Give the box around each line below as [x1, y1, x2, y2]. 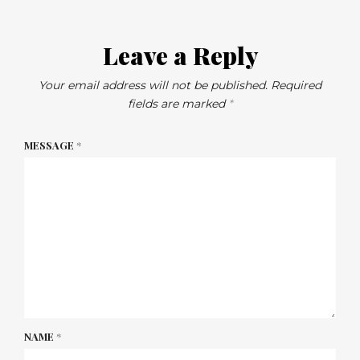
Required [271, 77, 321, 92]
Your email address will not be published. [39, 77, 268, 92]
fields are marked [128, 96, 228, 111]
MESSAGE [24, 137, 76, 152]
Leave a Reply [102, 39, 258, 72]
